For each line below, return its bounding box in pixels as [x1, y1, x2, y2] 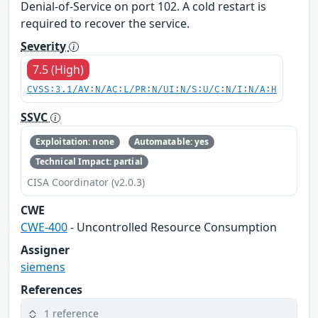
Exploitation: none [35, 135, 114, 148]
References [21, 282, 82, 298]
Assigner [21, 242, 70, 258]
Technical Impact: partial [35, 155, 143, 168]
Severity [21, 38, 69, 54]
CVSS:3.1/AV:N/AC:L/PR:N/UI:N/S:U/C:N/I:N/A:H [27, 84, 277, 95]
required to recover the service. [21, 15, 190, 31]
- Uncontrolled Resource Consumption [67, 219, 277, 236]
